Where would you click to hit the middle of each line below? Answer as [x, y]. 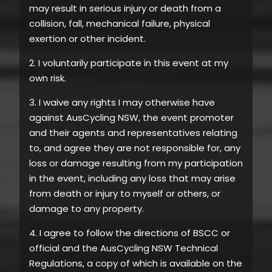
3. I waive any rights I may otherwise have [122, 102]
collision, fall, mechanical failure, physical [120, 23]
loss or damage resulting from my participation [136, 163]
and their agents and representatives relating [133, 132]
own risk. [48, 78]
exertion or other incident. [87, 38]
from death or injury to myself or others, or [125, 193]
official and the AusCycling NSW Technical [124, 248]
